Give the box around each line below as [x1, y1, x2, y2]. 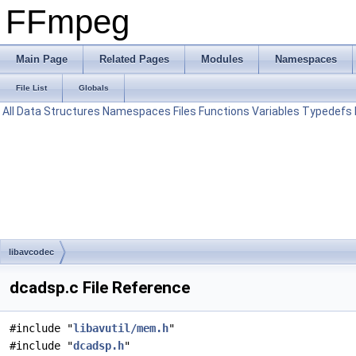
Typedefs [302, 105, 352, 118]
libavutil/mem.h [73, 322, 168, 335]
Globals [79, 83, 109, 92]
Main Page [16, 53, 68, 65]
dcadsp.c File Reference [10, 278, 190, 297]
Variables [252, 105, 300, 118]
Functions [199, 105, 250, 118]
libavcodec [9, 247, 54, 257]
